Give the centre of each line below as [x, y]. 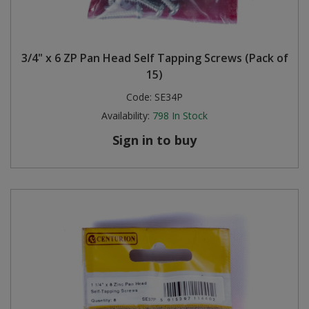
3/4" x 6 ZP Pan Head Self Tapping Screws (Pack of [154, 58]
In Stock [190, 116]
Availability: [126, 116]
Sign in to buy [154, 140]
